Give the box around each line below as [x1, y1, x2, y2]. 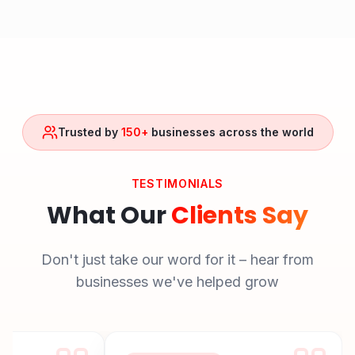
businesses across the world [147, 125, 314, 139]
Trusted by [57, 125, 121, 139]
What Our [47, 199, 171, 232]
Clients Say [171, 199, 308, 232]
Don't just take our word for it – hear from [41, 251, 314, 268]
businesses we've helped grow [76, 273, 279, 290]
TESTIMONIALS [131, 177, 224, 190]
